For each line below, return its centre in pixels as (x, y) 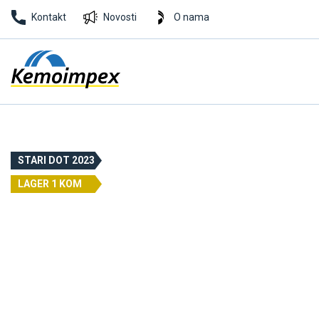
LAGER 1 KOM (50, 184)
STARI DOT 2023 (56, 160)
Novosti (120, 17)
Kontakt (49, 17)
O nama (192, 17)
